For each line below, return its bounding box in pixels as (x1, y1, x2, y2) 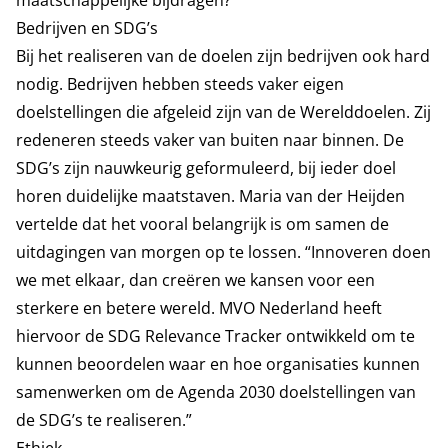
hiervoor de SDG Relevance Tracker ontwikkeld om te (16, 325, 415, 347)
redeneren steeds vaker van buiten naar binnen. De (16, 129, 404, 151)
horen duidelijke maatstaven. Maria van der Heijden (16, 185, 405, 207)
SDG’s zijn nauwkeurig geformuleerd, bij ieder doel (16, 157, 396, 179)
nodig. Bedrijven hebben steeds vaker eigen (16, 73, 344, 95)
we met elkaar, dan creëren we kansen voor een (16, 269, 375, 291)
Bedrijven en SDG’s (16, 17, 158, 39)
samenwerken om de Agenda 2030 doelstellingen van (16, 381, 416, 403)
